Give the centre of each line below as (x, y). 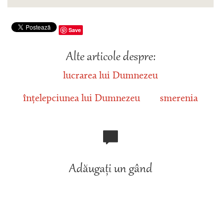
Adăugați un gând (110, 169)
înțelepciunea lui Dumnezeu (82, 98)
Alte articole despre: (110, 57)
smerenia (179, 98)
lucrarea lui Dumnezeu (110, 76)
